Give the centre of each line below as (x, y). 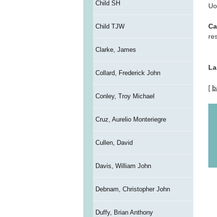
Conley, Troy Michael (125, 96)
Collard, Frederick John (128, 73)
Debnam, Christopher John (132, 189)
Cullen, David (114, 143)
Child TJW (110, 27)
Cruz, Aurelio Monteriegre (131, 120)
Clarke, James (116, 50)
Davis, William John (123, 166)
